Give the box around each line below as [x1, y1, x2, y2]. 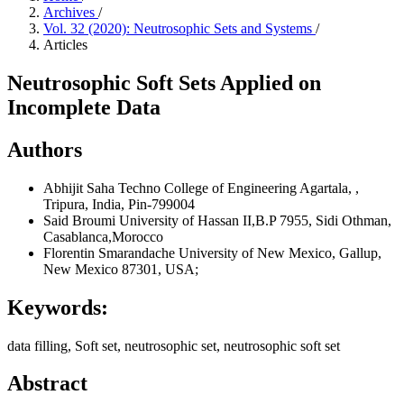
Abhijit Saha [43, 179, 118, 196]
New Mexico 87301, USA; [43, 261, 198, 277]
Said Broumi [43, 212, 119, 228]
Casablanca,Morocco [43, 228, 163, 244]
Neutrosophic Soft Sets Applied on [7, 70, 321, 95]
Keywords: [7, 295, 108, 319]
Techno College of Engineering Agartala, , [118, 179, 359, 196]
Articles [43, 37, 87, 52]
